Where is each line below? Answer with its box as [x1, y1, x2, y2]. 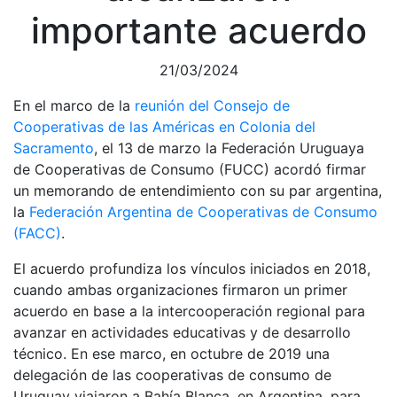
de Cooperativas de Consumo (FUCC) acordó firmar [13, 160, 366, 179]
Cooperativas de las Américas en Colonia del [13, 118, 315, 136]
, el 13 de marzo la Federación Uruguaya [94, 139, 364, 158]
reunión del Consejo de [135, 97, 290, 115]
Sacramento [13, 139, 94, 158]
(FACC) [13, 224, 61, 243]
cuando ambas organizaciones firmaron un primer [13, 281, 347, 300]
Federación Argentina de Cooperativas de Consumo [29, 203, 378, 222]
